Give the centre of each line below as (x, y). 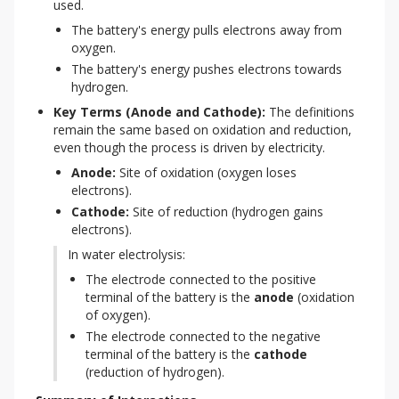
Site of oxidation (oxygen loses (206, 172)
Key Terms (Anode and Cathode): (159, 112)
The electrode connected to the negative (203, 336)
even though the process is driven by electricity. (189, 147)
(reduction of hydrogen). (155, 372)
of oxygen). (118, 315)
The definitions (310, 112)
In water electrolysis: (126, 254)
